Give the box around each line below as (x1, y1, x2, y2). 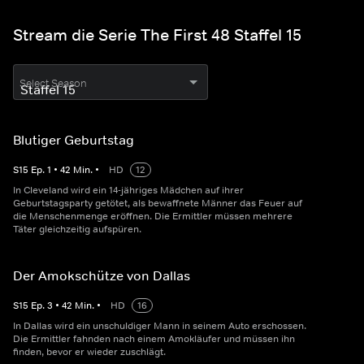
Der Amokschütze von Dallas (13, 267, 190, 284)
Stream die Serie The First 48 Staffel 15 (13, 25, 301, 45)
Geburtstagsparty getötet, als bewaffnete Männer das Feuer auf (13, 197, 302, 210)
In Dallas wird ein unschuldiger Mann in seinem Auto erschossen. (13, 319, 306, 333)
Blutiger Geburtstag (13, 132, 134, 149)
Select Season (19, 76, 87, 91)
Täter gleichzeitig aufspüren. (13, 223, 141, 236)
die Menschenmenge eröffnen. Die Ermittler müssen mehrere (13, 210, 292, 223)
